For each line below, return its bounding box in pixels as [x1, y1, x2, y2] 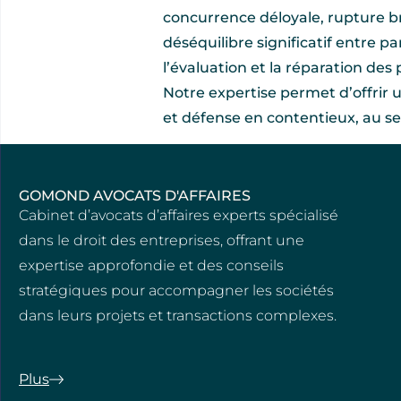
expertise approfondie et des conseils [19, 256, 284, 274]
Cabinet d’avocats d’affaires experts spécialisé [19, 206, 338, 224]
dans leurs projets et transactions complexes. [19, 306, 337, 324]
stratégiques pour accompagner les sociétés [19, 281, 334, 299]
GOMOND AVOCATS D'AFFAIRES [19, 186, 251, 204]
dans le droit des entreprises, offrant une [19, 231, 304, 249]
